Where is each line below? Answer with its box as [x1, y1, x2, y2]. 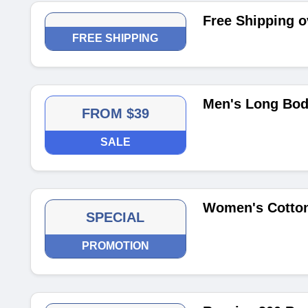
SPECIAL [86, 210, 145, 225]
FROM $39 [81, 106, 149, 121]
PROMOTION [81, 240, 149, 252]
